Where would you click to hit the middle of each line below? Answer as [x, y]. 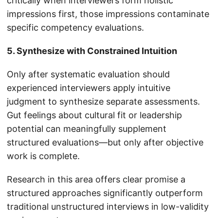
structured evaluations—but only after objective [105, 143]
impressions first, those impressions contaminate [108, 14]
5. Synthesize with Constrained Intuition [92, 51]
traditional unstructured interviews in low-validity [108, 207]
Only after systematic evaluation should [88, 74]
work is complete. [43, 156]
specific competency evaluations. [75, 28]
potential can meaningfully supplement [87, 129]
